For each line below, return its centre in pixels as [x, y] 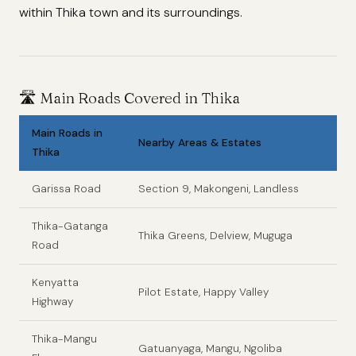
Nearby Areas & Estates [200, 142]
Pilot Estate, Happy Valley [203, 292]
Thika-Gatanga [70, 226]
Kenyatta [55, 282]
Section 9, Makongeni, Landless [219, 188]
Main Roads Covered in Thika [140, 97]
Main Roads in [67, 133]
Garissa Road [66, 188]
